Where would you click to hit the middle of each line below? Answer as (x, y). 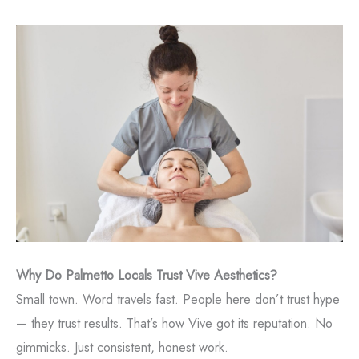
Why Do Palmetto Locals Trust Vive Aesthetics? (147, 274)
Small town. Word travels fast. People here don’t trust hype (178, 298)
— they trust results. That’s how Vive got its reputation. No (174, 323)
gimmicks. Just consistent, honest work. (122, 347)
